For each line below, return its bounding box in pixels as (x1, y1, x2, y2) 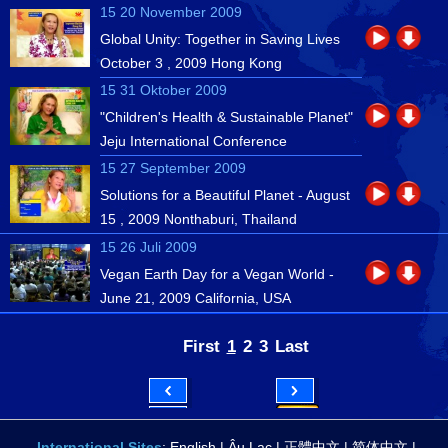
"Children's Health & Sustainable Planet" (100, 109, 353, 125)
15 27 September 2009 (100, 160, 246, 176)
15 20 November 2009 (100, 4, 242, 20)
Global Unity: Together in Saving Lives (100, 31, 340, 47)
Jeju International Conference (100, 133, 287, 149)
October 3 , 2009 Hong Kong (100, 55, 282, 71)
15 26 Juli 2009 (100, 239, 197, 255)
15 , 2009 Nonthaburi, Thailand (100, 211, 297, 227)
